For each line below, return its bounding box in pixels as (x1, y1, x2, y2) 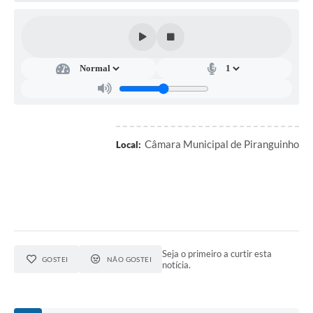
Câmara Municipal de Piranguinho (145, 138, 299, 151)
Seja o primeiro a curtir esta (162, 248, 272, 260)
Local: (116, 139, 141, 151)
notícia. (162, 259, 191, 271)
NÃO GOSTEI (106, 255, 152, 264)
